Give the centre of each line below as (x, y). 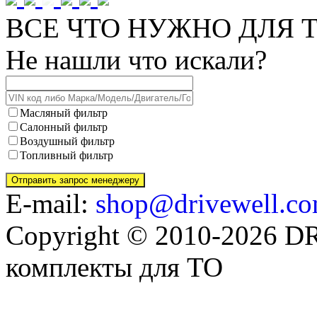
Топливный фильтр (67, 155)
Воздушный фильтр (67, 141)
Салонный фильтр (64, 127)
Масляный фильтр (64, 113)
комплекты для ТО (114, 267)
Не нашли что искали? (136, 59)
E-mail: (51, 203)
